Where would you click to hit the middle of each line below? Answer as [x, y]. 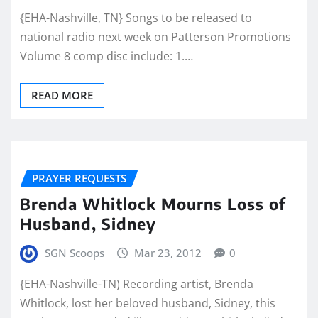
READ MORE [62, 95]
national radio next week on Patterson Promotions [155, 37]
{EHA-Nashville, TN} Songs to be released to [136, 17]
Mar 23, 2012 [168, 253]
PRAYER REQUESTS [79, 178]
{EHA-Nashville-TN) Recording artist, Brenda [137, 284]
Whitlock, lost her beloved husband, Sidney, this [148, 303]
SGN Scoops [74, 253]
